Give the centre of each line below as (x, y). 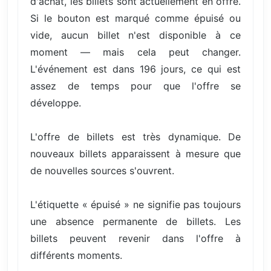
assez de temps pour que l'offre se (135, 86)
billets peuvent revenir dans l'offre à (135, 238)
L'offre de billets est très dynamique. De (135, 136)
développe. (56, 103)
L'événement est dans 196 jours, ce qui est (135, 69)
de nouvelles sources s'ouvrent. (102, 170)
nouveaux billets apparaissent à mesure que (135, 153)
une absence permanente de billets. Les (135, 221)
